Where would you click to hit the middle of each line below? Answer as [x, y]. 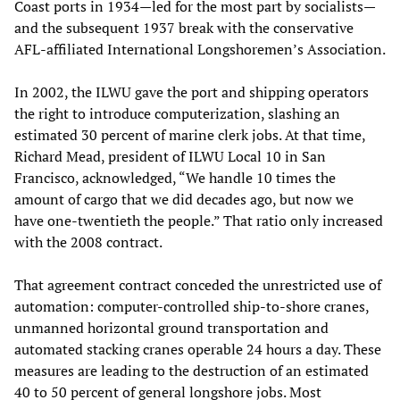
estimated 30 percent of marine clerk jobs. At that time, [190, 135]
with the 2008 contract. [88, 242]
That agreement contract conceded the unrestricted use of [198, 285]
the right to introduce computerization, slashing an [177, 114]
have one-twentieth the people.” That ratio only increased [199, 221]
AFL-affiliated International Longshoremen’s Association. [200, 50]
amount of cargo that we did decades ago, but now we [184, 200]
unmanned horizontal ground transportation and [171, 328]
